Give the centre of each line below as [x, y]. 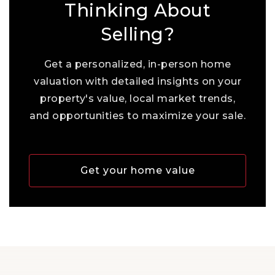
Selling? [137, 34]
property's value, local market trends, [137, 99]
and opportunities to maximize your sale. [137, 116]
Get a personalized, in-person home [137, 64]
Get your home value [137, 170]
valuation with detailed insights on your [137, 81]
